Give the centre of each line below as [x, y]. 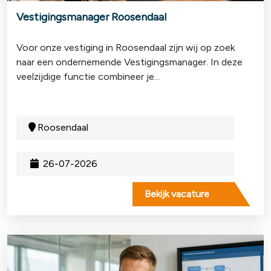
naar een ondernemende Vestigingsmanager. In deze [129, 62]
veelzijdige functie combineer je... [88, 76]
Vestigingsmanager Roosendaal [91, 16]
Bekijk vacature [177, 194]
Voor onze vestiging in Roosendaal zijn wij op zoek [126, 47]
